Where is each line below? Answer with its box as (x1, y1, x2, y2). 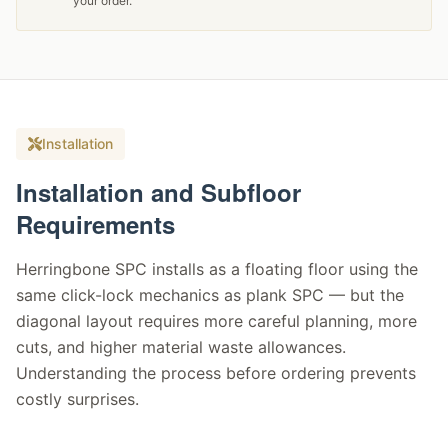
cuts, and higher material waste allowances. (16, 337, 346, 357)
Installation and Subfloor (16, 175, 301, 209)
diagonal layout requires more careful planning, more (16, 311, 417, 331)
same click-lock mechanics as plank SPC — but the (16, 285, 404, 305)
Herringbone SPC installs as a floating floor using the (16, 259, 418, 279)
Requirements (16, 207, 175, 241)
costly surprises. (16, 389, 139, 409)
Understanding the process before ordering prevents (16, 363, 416, 383)
